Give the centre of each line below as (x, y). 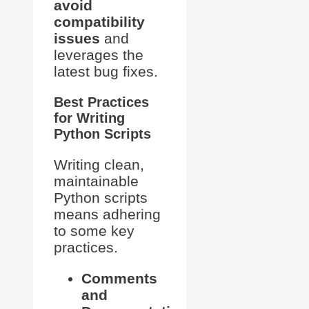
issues (77, 38)
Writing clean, (99, 164)
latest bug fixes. (106, 71)
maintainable (96, 181)
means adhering (107, 214)
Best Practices (101, 102)
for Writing (89, 118)
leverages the (99, 54)
